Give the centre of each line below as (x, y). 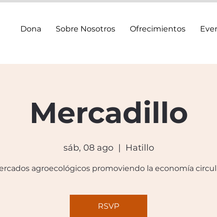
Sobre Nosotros (85, 29)
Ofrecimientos (158, 29)
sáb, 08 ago (88, 148)
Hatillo (139, 148)
